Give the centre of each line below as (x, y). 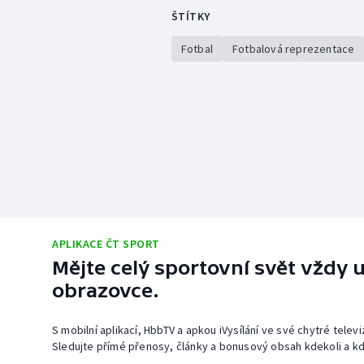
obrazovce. (106, 291)
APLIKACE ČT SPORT (106, 244)
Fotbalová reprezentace (293, 49)
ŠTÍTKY (191, 17)
